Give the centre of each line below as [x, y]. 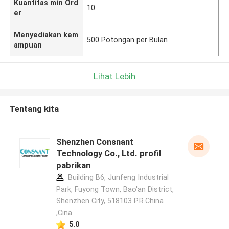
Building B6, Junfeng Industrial [117, 178]
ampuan [28, 45]
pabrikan [73, 165]
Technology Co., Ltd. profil [108, 154]
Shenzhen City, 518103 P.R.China [110, 201]
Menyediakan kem [46, 35]
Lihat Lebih [114, 76]
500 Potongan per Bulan [128, 40]
